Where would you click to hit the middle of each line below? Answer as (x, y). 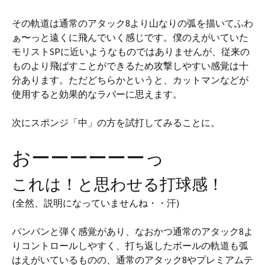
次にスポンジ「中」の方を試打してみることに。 (116, 122)
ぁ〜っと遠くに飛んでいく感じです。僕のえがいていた (130, 37)
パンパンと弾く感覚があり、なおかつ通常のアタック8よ (132, 231)
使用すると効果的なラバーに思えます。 (97, 94)
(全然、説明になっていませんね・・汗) (96, 203)
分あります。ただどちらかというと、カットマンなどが (130, 80)
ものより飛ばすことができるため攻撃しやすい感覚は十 (130, 65)
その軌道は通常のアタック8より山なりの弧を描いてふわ (132, 23)
